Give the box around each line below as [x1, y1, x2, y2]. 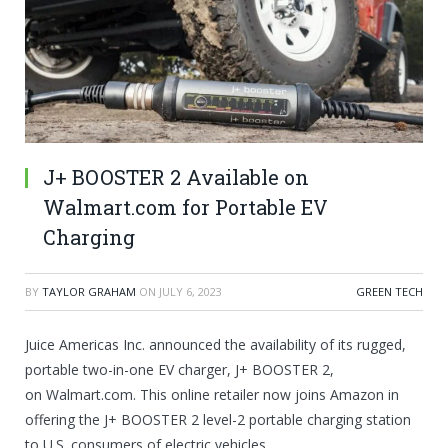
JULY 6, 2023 [159, 284, 222, 300]
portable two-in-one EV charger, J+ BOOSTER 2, [25, 360, 334, 380]
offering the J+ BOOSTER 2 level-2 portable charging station [25, 410, 411, 430]
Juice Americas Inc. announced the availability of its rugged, [25, 335, 406, 355]
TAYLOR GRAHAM [42, 284, 136, 300]
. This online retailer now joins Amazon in [133, 385, 399, 405]
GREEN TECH [356, 284, 423, 300]
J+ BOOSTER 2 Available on [43, 164, 309, 191]
